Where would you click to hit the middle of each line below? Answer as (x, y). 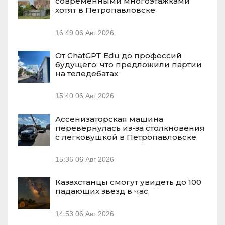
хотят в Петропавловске (105, 10)
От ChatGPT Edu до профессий (119, 55)
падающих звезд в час (102, 191)
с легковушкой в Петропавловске (126, 137)
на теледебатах (87, 73)
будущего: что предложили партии (129, 64)
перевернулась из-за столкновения (130, 128)
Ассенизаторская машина (109, 119)
